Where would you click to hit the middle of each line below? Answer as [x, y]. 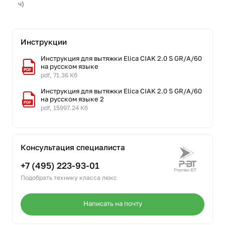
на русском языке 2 [72, 99]
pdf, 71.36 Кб [59, 75]
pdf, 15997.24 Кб [64, 108]
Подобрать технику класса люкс [69, 178]
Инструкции [44, 42]
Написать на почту [113, 203]
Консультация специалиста [73, 147]
